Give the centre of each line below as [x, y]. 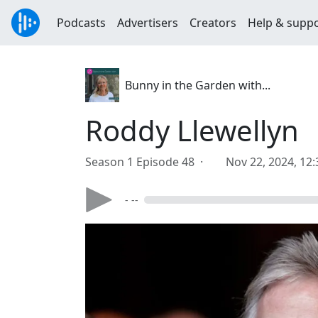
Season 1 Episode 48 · [147, 162]
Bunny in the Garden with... [198, 85]
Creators [213, 23]
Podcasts [81, 23]
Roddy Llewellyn [192, 130]
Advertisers [148, 23]
